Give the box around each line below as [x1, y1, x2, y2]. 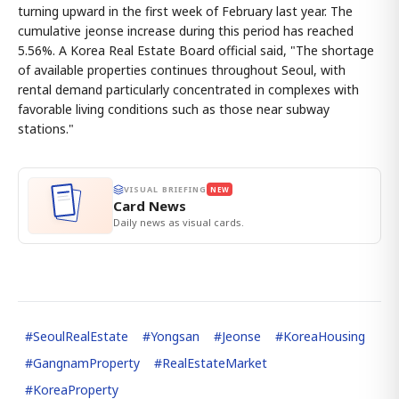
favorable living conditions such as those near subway [18, 101, 330, 118]
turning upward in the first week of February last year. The [18, 3, 353, 20]
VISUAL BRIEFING [124, 183, 208, 195]
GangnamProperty [33, 354, 140, 371]
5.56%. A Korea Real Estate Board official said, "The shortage [18, 42, 374, 59]
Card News [113, 197, 186, 215]
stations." [18, 120, 74, 137]
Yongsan [151, 328, 199, 345]
